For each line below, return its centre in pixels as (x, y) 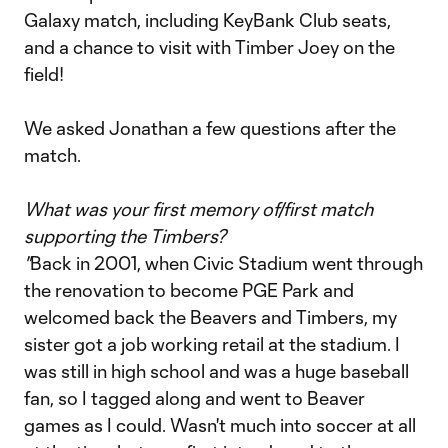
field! (44, 74)
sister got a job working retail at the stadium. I (212, 344)
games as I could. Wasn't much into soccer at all (220, 425)
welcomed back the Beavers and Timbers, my (210, 317)
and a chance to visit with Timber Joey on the (209, 47)
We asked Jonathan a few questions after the (210, 128)
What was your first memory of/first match (198, 209)
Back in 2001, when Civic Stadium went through (226, 263)
